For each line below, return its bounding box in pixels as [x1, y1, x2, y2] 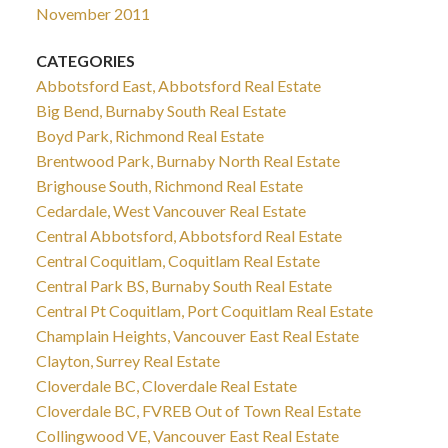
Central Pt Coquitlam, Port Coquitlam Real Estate [35, 300, 373, 320]
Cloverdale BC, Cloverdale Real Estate [35, 375, 297, 395]
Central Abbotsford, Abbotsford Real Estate [35, 225, 342, 245]
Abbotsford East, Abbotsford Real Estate [35, 75, 321, 95]
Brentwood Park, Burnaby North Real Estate [35, 150, 340, 170]
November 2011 [35, 3, 150, 23]
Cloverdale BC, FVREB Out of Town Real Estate [35, 400, 361, 420]
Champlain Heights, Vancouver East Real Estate [35, 325, 359, 345]
